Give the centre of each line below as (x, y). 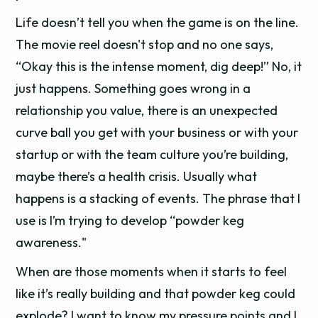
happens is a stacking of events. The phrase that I (158, 198)
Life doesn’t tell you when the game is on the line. (158, 22)
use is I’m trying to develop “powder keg (130, 220)
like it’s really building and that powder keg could (156, 294)
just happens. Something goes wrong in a (133, 88)
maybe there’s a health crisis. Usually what (137, 176)
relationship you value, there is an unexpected (147, 110)
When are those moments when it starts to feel (152, 272)
